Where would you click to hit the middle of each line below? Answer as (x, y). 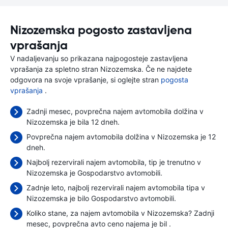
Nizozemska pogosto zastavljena (101, 30)
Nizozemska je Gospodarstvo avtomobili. (94, 173)
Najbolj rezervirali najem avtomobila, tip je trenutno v (114, 162)
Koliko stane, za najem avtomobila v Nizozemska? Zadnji (120, 213)
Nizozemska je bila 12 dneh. (73, 122)
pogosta (175, 80)
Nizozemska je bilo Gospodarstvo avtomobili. (101, 198)
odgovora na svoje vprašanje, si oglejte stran (85, 80)
